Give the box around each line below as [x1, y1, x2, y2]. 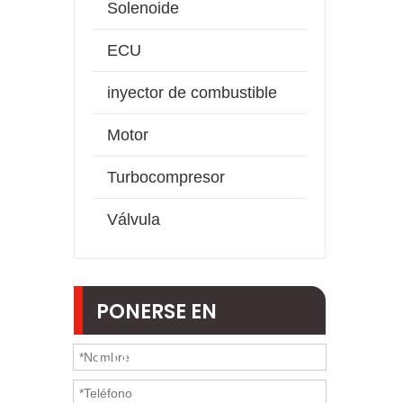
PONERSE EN [96, 298, 217, 326]
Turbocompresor [107, 168, 225, 186]
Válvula [107, 210, 160, 228]
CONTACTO [96, 345, 212, 372]
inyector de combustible [107, 84, 277, 102]
